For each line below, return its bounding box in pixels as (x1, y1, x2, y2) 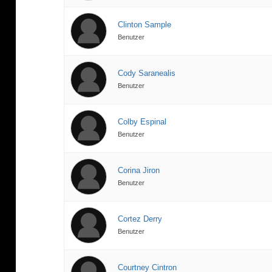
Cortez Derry (118, 214, 163, 224)
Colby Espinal (118, 117, 167, 127)
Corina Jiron (118, 166, 160, 175)
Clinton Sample (118, 20, 172, 30)
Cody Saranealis (118, 69, 176, 78)
